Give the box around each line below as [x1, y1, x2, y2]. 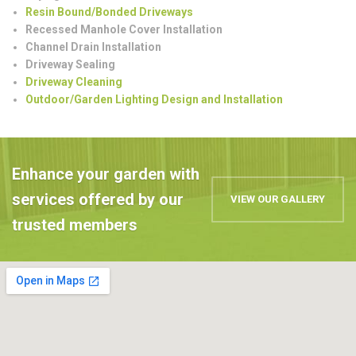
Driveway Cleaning [25, 75, 122, 88]
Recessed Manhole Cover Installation [25, 22, 222, 36]
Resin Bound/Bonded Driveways [25, 5, 193, 18]
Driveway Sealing [25, 57, 115, 71]
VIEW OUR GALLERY [230, 193, 325, 206]
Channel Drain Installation [25, 40, 161, 53]
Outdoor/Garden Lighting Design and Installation [25, 92, 283, 106]
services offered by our [12, 190, 184, 210]
